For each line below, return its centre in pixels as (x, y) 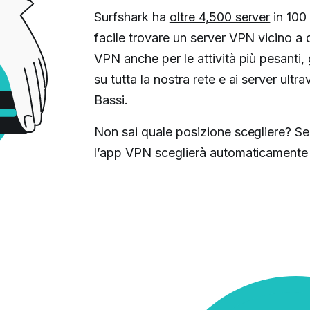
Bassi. (111, 100)
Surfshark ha (131, 17)
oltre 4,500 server (220, 17)
